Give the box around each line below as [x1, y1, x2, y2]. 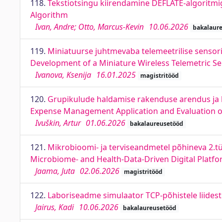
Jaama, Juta [35, 166, 75, 176]
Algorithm [30, 9, 68, 20]
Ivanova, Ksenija [35, 69, 91, 80]
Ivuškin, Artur [35, 117, 81, 128]
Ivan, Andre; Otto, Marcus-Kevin [35, 21, 144, 32]
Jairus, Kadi [35, 202, 74, 213]
